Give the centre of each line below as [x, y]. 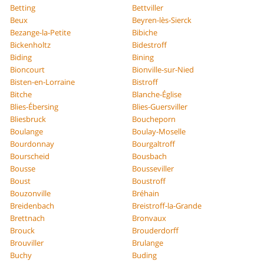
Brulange [148, 242]
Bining [143, 57]
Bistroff [145, 82]
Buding [144, 255]
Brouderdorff [155, 230]
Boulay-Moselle [159, 131]
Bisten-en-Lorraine [43, 82]
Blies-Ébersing [34, 106]
